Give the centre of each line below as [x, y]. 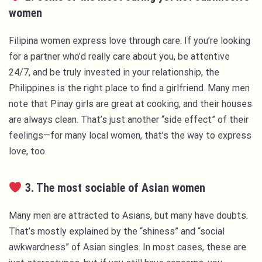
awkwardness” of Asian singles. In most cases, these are [127, 247]
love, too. [29, 151]
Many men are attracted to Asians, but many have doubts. [128, 216]
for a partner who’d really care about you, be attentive [119, 57]
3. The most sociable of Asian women [115, 188]
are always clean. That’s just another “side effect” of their [129, 120]
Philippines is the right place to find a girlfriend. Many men [129, 88]
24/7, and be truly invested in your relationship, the [114, 73]
